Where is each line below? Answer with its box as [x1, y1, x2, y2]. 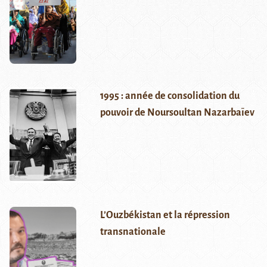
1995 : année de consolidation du [100, 91, 240, 102]
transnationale [100, 226, 166, 238]
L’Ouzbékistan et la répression [100, 210, 230, 221]
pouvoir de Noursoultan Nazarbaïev [100, 107, 254, 119]
